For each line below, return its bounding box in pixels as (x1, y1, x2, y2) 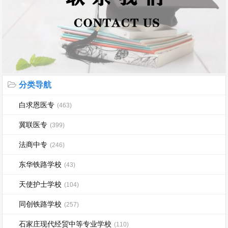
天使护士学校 (19, 180, 62, 189)
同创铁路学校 (19, 200, 62, 209)
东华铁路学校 (19, 160, 62, 169)
